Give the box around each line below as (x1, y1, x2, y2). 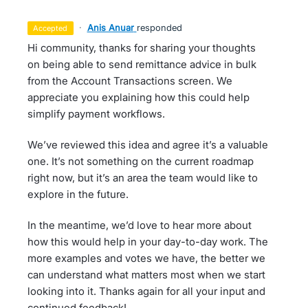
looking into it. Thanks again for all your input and (27, 285, 265, 298)
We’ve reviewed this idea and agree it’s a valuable (27, 138, 268, 152)
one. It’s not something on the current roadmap (27, 155, 254, 168)
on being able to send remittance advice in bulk (27, 58, 256, 71)
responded (136, 22, 182, 34)
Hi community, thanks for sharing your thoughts (27, 41, 256, 55)
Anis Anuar (87, 22, 134, 34)
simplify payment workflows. (27, 107, 165, 121)
